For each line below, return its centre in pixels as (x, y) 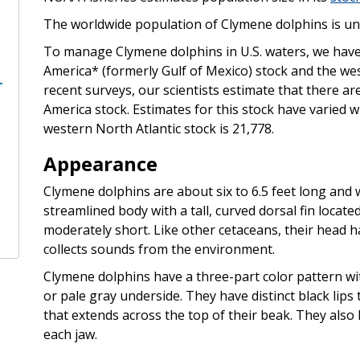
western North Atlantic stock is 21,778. (158, 128)
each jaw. (70, 334)
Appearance (100, 163)
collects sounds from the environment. (159, 249)
